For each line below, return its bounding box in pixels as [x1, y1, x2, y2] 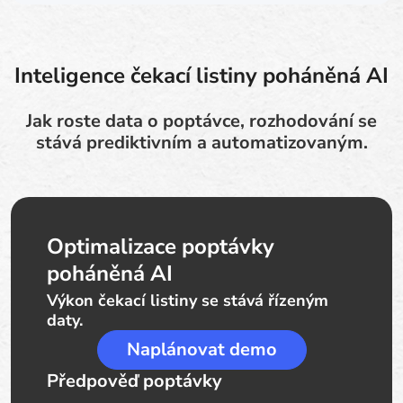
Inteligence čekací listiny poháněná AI [14, 61, 389, 90]
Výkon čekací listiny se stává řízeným [47, 290, 328, 311]
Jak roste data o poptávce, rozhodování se [26, 109, 377, 133]
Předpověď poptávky [47, 369, 222, 393]
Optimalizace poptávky [47, 232, 274, 261]
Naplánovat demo [126, 337, 277, 362]
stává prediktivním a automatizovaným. [35, 130, 368, 155]
